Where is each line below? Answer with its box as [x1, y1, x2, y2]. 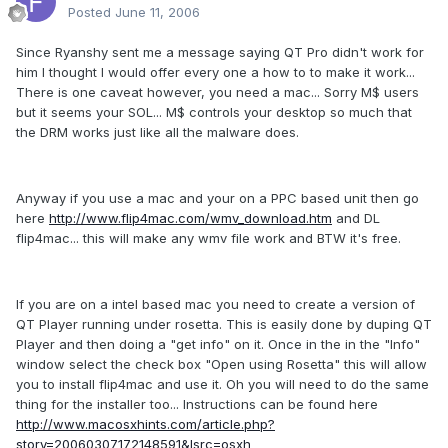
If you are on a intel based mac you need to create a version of [16, 295, 415, 312]
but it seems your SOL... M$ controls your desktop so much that [16, 103, 412, 120]
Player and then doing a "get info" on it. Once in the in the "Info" [16, 335, 420, 352]
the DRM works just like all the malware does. [16, 123, 299, 140]
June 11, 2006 [115, 3, 200, 20]
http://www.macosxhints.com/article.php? [16, 415, 275, 432]
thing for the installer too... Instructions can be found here [16, 395, 378, 412]
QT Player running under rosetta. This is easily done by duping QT [16, 315, 432, 332]
